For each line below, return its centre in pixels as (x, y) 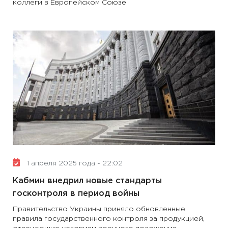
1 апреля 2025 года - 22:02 (74, 163)
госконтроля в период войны (76, 194)
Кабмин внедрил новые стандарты (87, 181)
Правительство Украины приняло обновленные (99, 209)
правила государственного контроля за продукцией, (109, 219)
